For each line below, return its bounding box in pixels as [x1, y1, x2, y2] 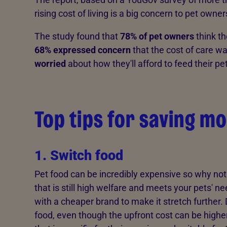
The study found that [34, 30, 120, 42]
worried [34, 58, 66, 69]
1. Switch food [34, 147, 123, 164]
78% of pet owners [120, 30, 194, 42]
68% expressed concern [34, 44, 131, 55]
